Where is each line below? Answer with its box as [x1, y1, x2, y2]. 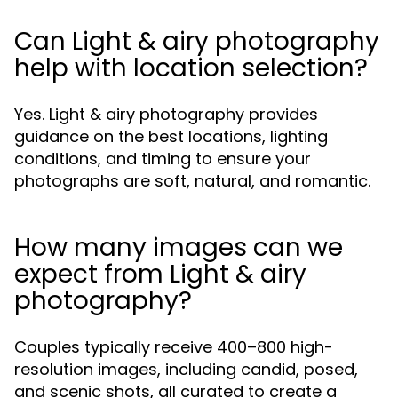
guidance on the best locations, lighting [14, 124, 328, 147]
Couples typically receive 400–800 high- [14, 335, 333, 358]
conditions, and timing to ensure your [14, 147, 311, 170]
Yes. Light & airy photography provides [14, 102, 318, 125]
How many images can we [14, 229, 343, 265]
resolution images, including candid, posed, [14, 357, 358, 380]
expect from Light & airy [14, 256, 306, 291]
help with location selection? [14, 50, 368, 85]
